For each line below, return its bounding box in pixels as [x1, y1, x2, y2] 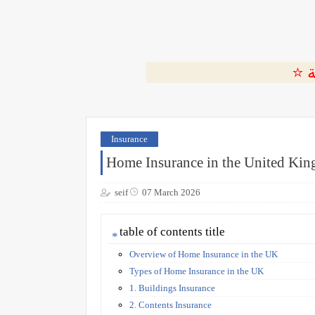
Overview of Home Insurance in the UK [129, 248, 278, 259]
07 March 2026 [142, 186, 200, 198]
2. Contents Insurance [129, 299, 212, 310]
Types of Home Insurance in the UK [129, 265, 264, 276]
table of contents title [120, 224, 225, 238]
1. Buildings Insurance [129, 282, 215, 293]
